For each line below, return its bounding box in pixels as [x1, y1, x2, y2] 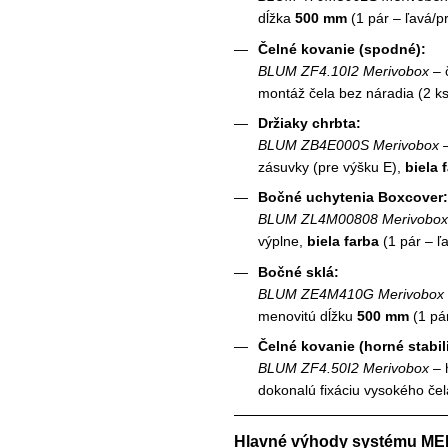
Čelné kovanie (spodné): [258, 40, 426, 57]
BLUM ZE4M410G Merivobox [258, 285, 444, 302]
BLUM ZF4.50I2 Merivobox [258, 360, 429, 377]
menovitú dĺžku [258, 307, 357, 324]
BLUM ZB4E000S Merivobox [258, 137, 439, 154]
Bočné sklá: [258, 263, 339, 280]
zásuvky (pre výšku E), [258, 159, 405, 176]
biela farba [307, 233, 379, 250]
